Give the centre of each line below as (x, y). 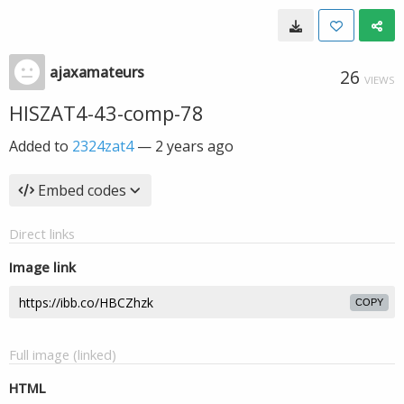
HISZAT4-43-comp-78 (106, 113)
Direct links (42, 234)
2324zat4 (103, 146)
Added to (41, 146)
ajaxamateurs (97, 72)
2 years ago (194, 146)
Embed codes (82, 190)
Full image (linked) (63, 354)
